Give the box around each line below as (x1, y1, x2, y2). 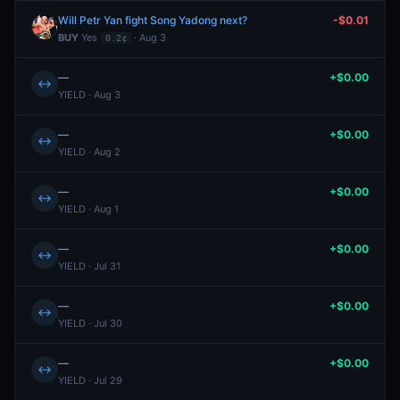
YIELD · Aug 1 (58, 203, 119, 215)
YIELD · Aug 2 (58, 146, 121, 158)
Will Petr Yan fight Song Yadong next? (58, 13, 247, 27)
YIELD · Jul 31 (58, 260, 121, 272)
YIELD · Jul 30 (58, 317, 122, 329)
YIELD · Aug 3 (58, 88, 121, 101)
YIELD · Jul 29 (58, 374, 122, 387)
